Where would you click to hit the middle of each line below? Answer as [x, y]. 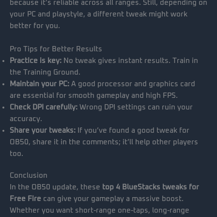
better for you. [35, 26]
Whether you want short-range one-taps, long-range [100, 211]
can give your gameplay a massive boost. [112, 199]
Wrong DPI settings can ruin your [135, 107]
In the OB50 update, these [56, 187]
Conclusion [29, 176]
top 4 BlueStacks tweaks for [151, 187]
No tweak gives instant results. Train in [130, 61]
